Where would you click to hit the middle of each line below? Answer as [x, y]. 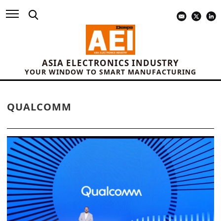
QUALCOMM [39, 107]
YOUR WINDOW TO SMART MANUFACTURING [110, 72]
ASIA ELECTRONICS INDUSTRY [110, 63]
